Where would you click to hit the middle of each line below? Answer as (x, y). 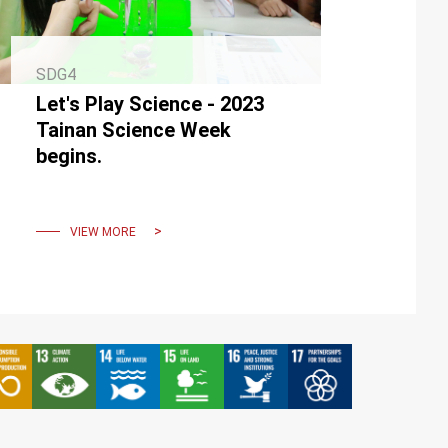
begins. (68, 156)
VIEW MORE (102, 231)
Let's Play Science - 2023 (149, 104)
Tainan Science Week (133, 130)
